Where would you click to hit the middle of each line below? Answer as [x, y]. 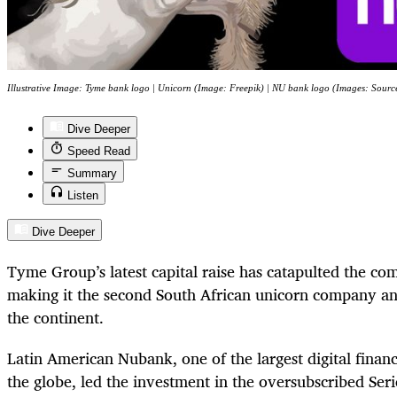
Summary [92, 174]
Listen [83, 196]
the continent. [55, 317]
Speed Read [99, 152]
